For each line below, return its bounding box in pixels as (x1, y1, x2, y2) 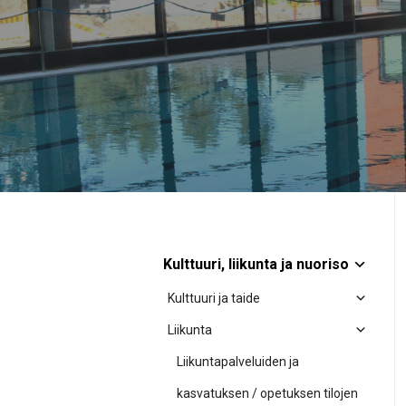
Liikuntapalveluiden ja (177, 354, 299, 369)
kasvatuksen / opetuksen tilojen (177, 386, 358, 401)
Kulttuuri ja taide (168, 291, 260, 305)
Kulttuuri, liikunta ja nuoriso (163, 256, 349, 273)
